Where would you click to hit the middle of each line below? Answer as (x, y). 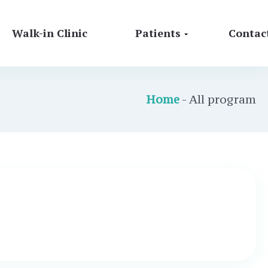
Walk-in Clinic (50, 33)
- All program (218, 99)
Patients (158, 33)
